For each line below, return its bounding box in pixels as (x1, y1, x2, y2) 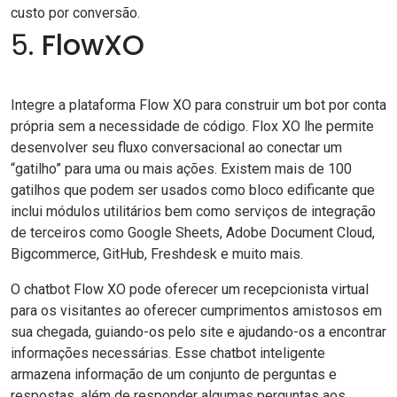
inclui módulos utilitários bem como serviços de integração (11, 203, 376, 221)
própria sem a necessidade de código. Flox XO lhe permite (11, 118, 374, 136)
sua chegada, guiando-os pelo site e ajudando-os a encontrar (11, 323, 386, 341)
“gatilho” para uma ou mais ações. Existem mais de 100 (11, 160, 352, 178)
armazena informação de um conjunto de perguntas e (11, 366, 337, 384)
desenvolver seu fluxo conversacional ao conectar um (11, 139, 342, 157)
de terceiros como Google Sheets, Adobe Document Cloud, (11, 224, 375, 242)
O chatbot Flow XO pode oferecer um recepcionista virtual (11, 281, 369, 299)
